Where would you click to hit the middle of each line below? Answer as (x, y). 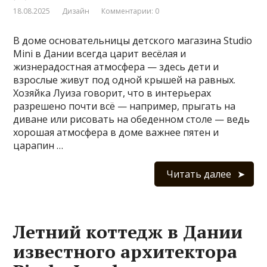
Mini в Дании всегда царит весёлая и (100, 53)
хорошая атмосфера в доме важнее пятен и (116, 132)
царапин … (38, 145)
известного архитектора (125, 251)
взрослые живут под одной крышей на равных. (125, 80)
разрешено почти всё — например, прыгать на (125, 106)
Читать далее (198, 174)
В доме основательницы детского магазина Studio (133, 40)
